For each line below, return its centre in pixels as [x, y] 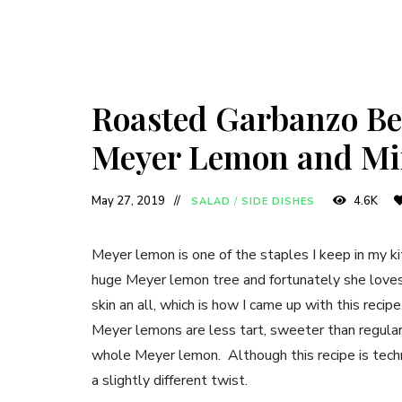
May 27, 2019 [128, 201]
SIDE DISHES [278, 202]
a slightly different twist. [170, 381]
